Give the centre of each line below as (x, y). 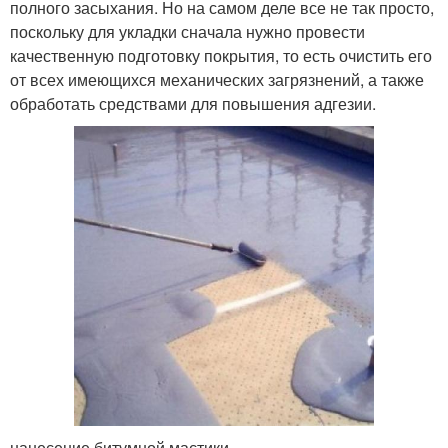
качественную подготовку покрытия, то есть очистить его (221, 55)
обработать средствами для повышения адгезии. (193, 103)
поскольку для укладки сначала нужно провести (187, 31)
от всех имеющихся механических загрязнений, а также (217, 79)
